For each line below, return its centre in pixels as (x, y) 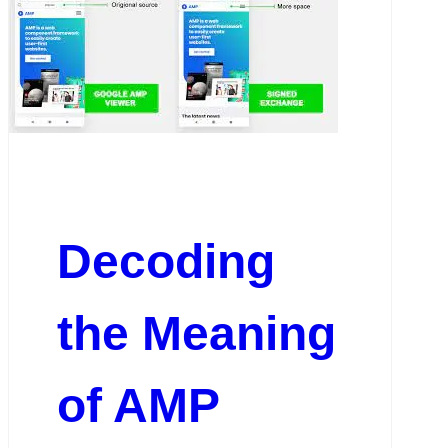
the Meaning (196, 334)
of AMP (137, 406)
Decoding (165, 262)
